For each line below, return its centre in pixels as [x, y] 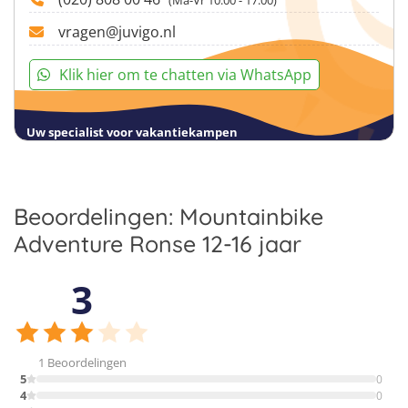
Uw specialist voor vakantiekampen [132, 132]
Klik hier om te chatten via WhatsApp [185, 74]
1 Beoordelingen [82, 362]
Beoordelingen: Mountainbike [168, 216]
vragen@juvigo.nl [117, 31]
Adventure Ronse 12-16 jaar [158, 244]
